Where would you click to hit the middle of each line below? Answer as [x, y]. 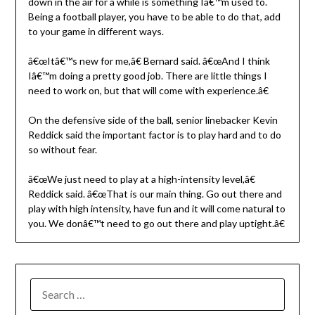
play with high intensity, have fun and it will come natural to [156, 208]
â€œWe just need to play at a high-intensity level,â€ [141, 179]
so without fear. [62, 149]
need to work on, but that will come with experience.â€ [148, 90]
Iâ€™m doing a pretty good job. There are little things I [147, 75]
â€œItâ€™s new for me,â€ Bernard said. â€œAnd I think [149, 60]
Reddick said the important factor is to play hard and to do [154, 134]
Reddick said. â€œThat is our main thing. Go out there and [155, 193]
